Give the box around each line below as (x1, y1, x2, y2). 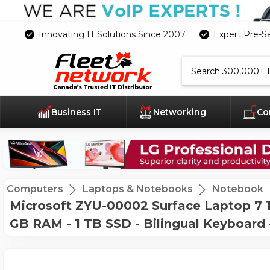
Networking (152, 107, 209, 118)
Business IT (51, 107, 105, 118)
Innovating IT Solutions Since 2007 (38, 28, 186, 40)
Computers (7, 183, 63, 195)
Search (182, 57, 206, 66)
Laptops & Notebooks (83, 183, 193, 195)
